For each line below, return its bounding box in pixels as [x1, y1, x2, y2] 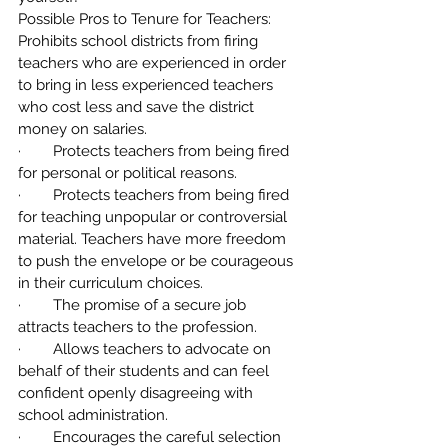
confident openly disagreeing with [18, 384, 257, 402]
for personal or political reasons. [18, 164, 237, 182]
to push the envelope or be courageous [18, 252, 297, 270]
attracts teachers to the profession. [18, 318, 257, 336]
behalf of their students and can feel [18, 362, 273, 380]
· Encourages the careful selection [18, 428, 285, 446]
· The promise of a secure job [18, 296, 250, 314]
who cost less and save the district [18, 98, 258, 116]
